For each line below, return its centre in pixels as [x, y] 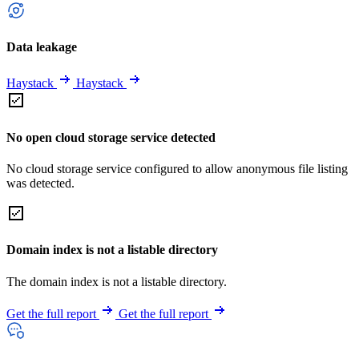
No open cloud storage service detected [111, 137]
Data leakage [42, 47]
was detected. [40, 183]
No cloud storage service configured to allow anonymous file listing [177, 168]
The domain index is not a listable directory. [117, 281]
